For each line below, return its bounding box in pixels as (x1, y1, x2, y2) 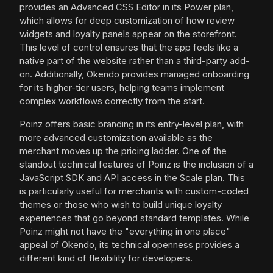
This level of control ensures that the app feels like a (19, 41, 238, 54)
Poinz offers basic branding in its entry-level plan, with (19, 118, 244, 130)
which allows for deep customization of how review (19, 15, 235, 27)
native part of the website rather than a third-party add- (19, 55, 250, 67)
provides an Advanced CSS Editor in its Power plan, (19, 1, 233, 13)
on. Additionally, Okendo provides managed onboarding (19, 68, 249, 80)
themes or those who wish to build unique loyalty (19, 199, 222, 211)
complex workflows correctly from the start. (19, 95, 205, 107)
